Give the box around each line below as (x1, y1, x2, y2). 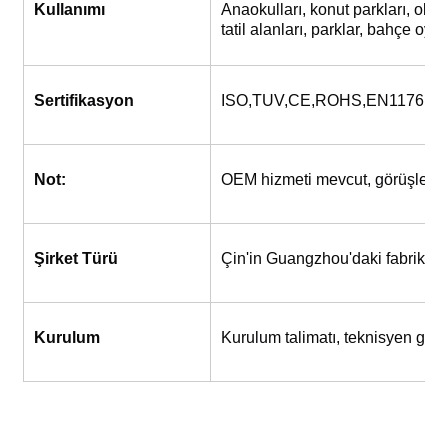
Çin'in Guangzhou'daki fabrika (221, 249, 435, 267)
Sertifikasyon (34, 91, 135, 109)
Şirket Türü (34, 249, 119, 267)
